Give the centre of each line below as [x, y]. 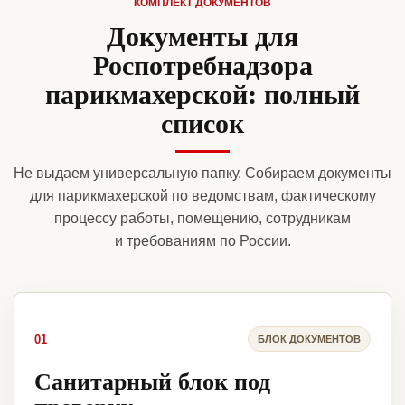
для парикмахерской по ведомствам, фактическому [202, 196]
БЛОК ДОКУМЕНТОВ [309, 339]
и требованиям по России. [202, 241]
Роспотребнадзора [202, 65]
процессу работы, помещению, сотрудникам [202, 219]
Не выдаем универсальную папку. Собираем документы [202, 174]
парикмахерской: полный [202, 94]
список [202, 122]
